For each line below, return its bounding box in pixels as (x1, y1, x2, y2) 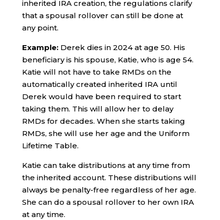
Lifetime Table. (22, 141, 79, 150)
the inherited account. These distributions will (22, 173, 196, 182)
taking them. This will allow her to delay (22, 104, 173, 113)
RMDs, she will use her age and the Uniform (22, 129, 190, 138)
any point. (22, 23, 58, 32)
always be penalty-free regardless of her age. (22, 185, 196, 194)
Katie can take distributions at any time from (22, 161, 190, 170)
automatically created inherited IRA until (22, 80, 177, 89)
